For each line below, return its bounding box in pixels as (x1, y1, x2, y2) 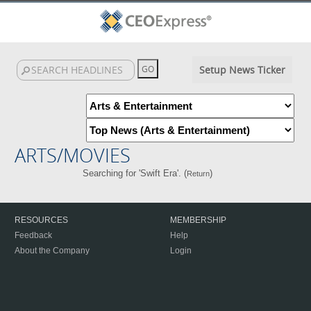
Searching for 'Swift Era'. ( (83, 168, 187, 178)
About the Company (15, 246, 90, 255)
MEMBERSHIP (170, 215, 226, 225)
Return (187, 169, 210, 178)
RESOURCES (15, 215, 68, 225)
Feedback (15, 230, 52, 240)
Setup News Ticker (199, 63, 285, 76)
